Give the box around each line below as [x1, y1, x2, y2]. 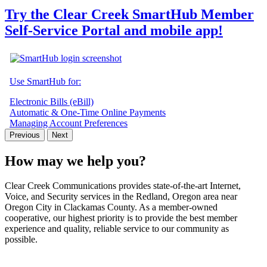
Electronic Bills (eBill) [10, 96, 94, 107]
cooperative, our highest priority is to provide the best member [5, 213, 237, 223]
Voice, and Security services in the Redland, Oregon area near [5, 191, 237, 202]
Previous [10, 130, 40, 139]
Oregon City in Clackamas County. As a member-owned [5, 202, 218, 213]
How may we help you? [5, 153, 146, 169]
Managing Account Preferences [10, 117, 128, 128]
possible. [5, 234, 38, 245]
